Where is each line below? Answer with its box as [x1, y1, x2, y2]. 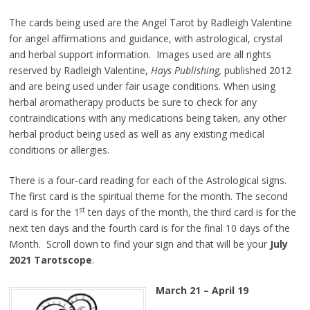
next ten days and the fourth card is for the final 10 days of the [8, 221, 290, 235]
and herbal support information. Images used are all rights [8, 48, 271, 62]
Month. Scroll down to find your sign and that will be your [8, 237, 270, 251]
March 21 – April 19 [155, 284, 248, 298]
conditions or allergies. [8, 143, 109, 157]
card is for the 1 [8, 206, 80, 219]
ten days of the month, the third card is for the [84, 206, 296, 219]
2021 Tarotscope [8, 253, 92, 267]
